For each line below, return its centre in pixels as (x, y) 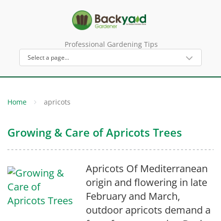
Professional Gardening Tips (111, 44)
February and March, (133, 196)
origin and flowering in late (146, 182)
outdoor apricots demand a (148, 210)
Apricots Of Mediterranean (147, 168)
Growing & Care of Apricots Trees (95, 132)
